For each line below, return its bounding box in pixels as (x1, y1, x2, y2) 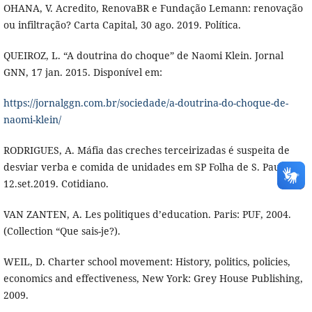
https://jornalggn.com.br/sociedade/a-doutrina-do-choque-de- (3, 95, 288, 109)
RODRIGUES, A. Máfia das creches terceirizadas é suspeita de (3, 143, 290, 157)
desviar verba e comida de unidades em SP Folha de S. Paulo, (3, 159, 291, 173)
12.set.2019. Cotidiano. (3, 176, 109, 190)
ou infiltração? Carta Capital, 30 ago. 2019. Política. (3, 17, 241, 31)
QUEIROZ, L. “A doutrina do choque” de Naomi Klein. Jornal (3, 48, 283, 62)
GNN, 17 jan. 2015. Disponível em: (3, 65, 162, 79)
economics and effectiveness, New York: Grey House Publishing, (3, 271, 303, 285)
